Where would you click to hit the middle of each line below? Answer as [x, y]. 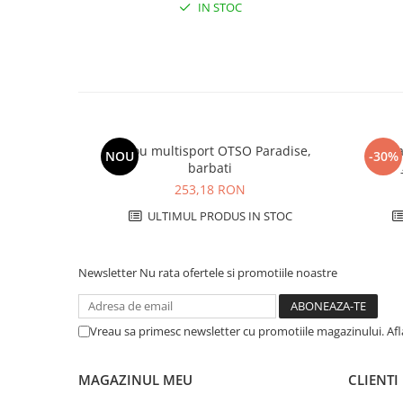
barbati [210, 168]
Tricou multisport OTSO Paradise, [210, 151]
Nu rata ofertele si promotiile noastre [238, 273]
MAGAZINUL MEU [135, 380]
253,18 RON [210, 189]
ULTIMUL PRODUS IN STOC [218, 216]
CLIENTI [373, 380]
